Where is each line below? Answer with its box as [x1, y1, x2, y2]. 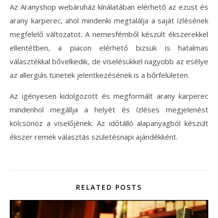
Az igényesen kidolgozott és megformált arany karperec [10, 91, 208, 101]
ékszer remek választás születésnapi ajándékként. [10, 131, 178, 142]
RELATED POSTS [76, 182, 142, 192]
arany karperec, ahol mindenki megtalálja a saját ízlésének [10, 15, 208, 25]
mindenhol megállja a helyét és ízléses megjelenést [10, 104, 208, 114]
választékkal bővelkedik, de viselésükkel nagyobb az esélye [10, 56, 208, 66]
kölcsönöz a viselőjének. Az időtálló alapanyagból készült [10, 118, 208, 128]
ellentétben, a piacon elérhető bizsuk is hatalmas [10, 42, 208, 53]
